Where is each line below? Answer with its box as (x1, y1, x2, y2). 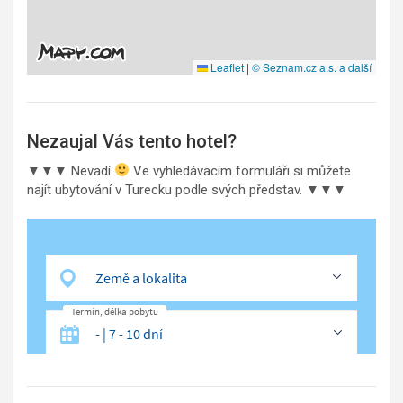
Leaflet (208, 58, 244, 75)
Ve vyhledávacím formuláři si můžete (130, 162, 352, 179)
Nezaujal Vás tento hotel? (27, 130, 237, 152)
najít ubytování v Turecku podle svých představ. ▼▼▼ (27, 181, 346, 198)
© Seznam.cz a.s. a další (252, 58, 372, 75)
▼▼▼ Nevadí (27, 162, 114, 179)
